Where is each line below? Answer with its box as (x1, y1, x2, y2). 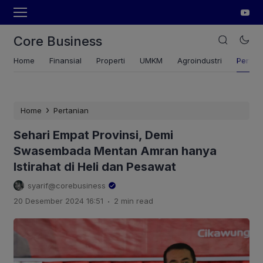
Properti (96, 56, 125, 65)
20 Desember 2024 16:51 (14, 196, 103, 205)
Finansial (49, 56, 82, 65)
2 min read (114, 196, 153, 205)
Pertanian (53, 106, 89, 115)
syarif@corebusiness (28, 181, 106, 190)
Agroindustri (177, 56, 222, 65)
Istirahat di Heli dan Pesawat (14, 160, 176, 174)
